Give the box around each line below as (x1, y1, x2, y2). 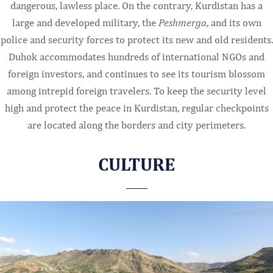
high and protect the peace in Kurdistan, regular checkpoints (4, 101, 269, 114)
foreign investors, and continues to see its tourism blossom (8, 67, 265, 80)
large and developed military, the (12, 16, 158, 29)
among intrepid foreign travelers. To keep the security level (7, 84, 266, 97)
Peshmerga (158, 16, 207, 29)
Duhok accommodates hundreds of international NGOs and (9, 50, 264, 63)
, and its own (206, 16, 261, 29)
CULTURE (98, 152, 175, 175)
